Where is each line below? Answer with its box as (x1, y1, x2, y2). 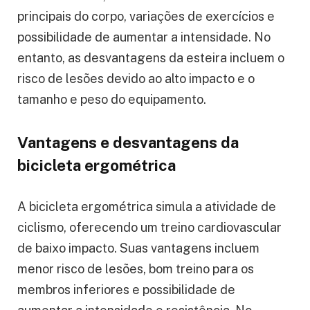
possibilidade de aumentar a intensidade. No (17, 30, 271, 45)
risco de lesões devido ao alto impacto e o (17, 71, 255, 86)
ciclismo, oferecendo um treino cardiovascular (17, 219, 282, 235)
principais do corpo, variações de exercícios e (17, 9, 275, 24)
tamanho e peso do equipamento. (17, 92, 206, 107)
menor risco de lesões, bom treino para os (17, 261, 254, 276)
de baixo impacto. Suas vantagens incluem (17, 240, 259, 255)
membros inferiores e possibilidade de (17, 282, 235, 297)
